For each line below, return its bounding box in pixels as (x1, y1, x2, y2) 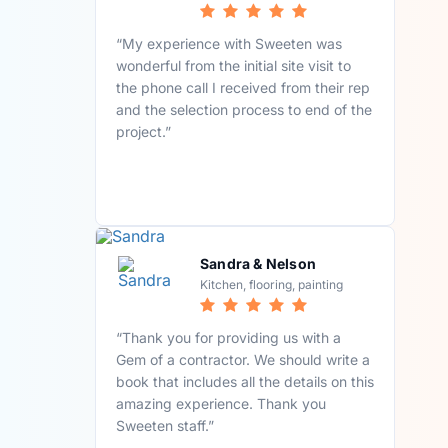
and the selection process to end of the (116, 100, 373, 118)
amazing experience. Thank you (116, 395, 327, 413)
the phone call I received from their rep (116, 78, 371, 96)
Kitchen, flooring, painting (200, 277, 344, 293)
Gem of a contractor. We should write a (116, 351, 371, 369)
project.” (116, 122, 172, 140)
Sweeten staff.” (116, 417, 215, 435)
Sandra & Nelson (200, 255, 317, 273)
